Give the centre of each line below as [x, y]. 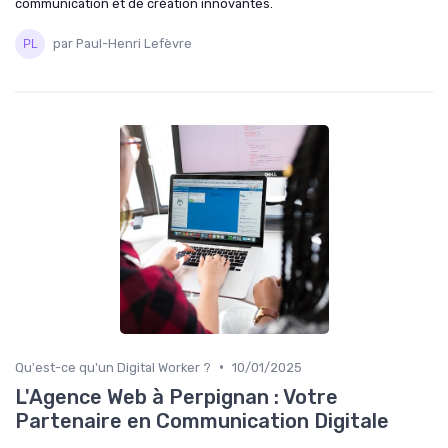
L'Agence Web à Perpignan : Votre [176, 396]
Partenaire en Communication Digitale [202, 420]
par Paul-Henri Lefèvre [122, 44]
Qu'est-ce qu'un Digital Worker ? [113, 367]
